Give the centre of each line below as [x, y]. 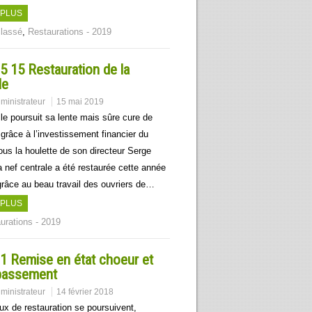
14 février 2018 [85, 292]
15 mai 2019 [80, 102]
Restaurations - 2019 [70, 32]
